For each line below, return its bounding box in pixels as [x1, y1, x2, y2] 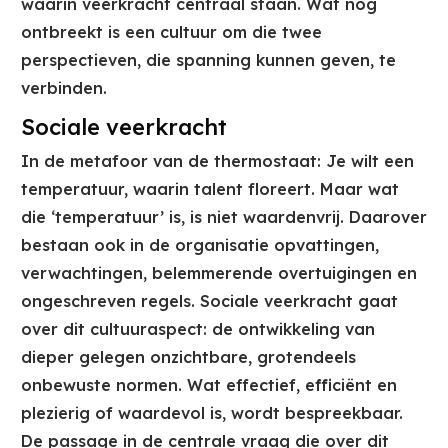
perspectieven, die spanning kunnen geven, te [21, 50, 396, 71]
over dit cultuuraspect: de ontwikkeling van [21, 319, 375, 340]
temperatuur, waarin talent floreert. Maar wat [21, 179, 399, 200]
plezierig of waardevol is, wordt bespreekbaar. [21, 403, 403, 424]
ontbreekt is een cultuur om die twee [21, 22, 322, 43]
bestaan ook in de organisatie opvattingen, [21, 235, 379, 256]
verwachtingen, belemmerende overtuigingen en [21, 263, 417, 284]
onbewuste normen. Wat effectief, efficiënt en [21, 375, 397, 396]
